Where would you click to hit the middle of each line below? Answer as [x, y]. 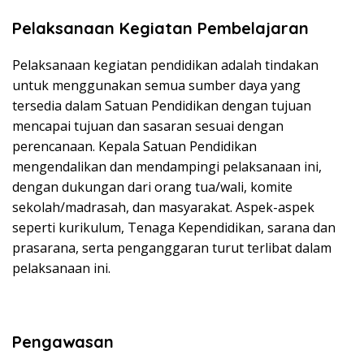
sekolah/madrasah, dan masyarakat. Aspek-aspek [163, 207]
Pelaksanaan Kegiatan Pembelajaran [160, 28]
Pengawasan [63, 342]
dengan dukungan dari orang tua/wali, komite [152, 187]
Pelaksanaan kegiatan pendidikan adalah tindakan [165, 65]
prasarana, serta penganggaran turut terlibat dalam [172, 248]
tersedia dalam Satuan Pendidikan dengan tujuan [162, 106]
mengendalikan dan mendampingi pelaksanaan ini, [167, 167]
